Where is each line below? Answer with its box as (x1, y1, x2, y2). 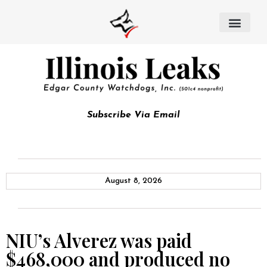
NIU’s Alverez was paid (6, 228, 192, 253)
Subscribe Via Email (87, 110, 180, 120)
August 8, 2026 (105, 176, 162, 185)
